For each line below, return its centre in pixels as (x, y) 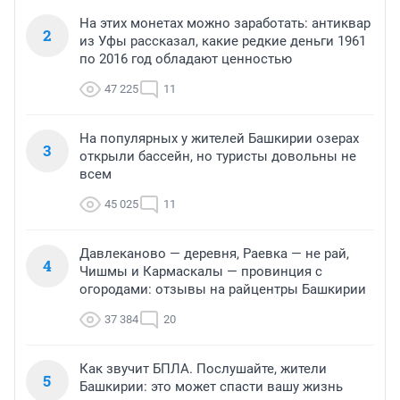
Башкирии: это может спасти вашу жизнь (211, 387)
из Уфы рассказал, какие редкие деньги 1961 (223, 42)
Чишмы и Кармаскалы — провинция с (201, 272)
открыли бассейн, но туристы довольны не (218, 157)
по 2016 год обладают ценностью (186, 59)
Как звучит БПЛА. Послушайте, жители (203, 369)
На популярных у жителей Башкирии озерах (219, 139)
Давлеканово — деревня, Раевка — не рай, (214, 254)
